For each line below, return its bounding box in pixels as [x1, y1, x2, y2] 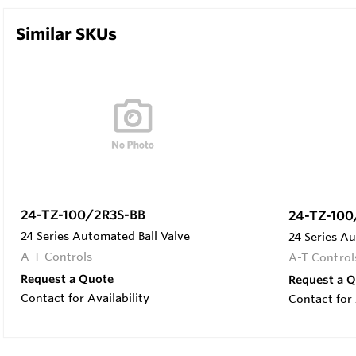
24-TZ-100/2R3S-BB [21, 206, 145, 222]
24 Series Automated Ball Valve [21, 228, 190, 243]
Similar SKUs [16, 23, 117, 44]
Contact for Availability [21, 290, 149, 305]
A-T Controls [21, 249, 93, 264]
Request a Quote [21, 271, 114, 286]
